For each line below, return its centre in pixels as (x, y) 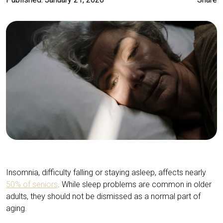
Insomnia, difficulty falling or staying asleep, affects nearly (106, 172)
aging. (16, 208)
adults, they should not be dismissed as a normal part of (103, 196)
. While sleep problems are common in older (135, 184)
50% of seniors (32, 184)
